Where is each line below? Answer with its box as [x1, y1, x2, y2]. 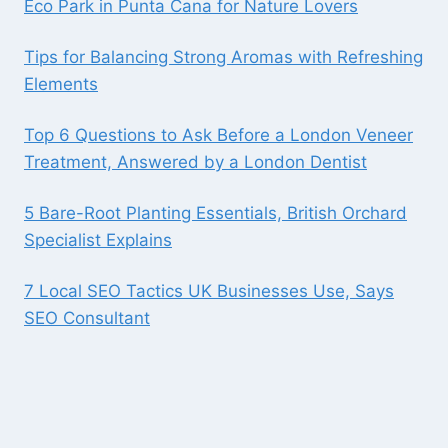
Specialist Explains [24, 230, 172, 251]
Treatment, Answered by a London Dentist [24, 152, 367, 173]
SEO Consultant [24, 308, 150, 329]
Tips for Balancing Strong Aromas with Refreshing [24, 47, 423, 68]
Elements [24, 74, 98, 95]
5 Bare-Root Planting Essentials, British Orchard [24, 203, 407, 224]
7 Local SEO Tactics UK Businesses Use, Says [24, 281, 394, 302]
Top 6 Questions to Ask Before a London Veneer [24, 125, 413, 146]
